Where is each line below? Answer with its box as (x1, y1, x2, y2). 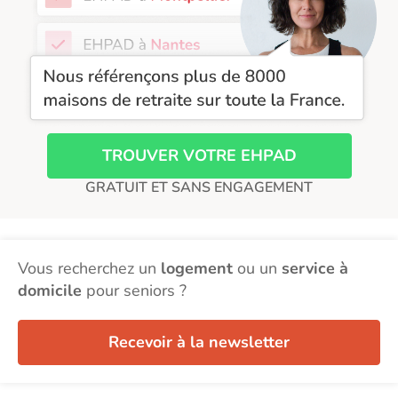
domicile (18, 279, 82, 301)
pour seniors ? (82, 279, 187, 301)
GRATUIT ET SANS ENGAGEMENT (85, 177, 313, 197)
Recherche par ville (18, 20, 155, 43)
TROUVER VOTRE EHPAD (101, 144, 297, 166)
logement (161, 257, 233, 279)
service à (282, 257, 348, 279)
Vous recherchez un (18, 257, 161, 279)
